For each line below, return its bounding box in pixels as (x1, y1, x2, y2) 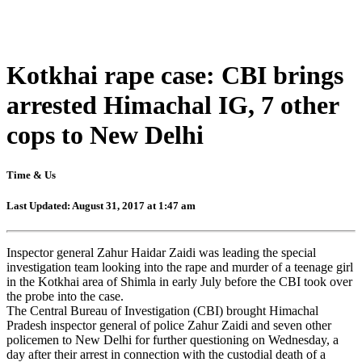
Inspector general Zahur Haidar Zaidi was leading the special (6, 245, 316, 259)
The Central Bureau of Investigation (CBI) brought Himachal (6, 303, 318, 318)
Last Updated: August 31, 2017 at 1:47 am (6, 199, 196, 212)
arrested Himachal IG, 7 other (6, 90, 339, 120)
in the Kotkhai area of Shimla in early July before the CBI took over (6, 274, 352, 288)
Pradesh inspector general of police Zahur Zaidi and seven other (6, 318, 331, 332)
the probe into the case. (6, 288, 124, 303)
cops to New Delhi (6, 120, 204, 150)
